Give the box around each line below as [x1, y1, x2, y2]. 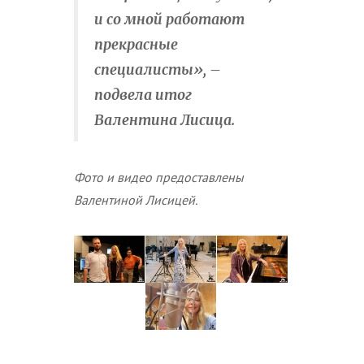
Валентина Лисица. [94, 111, 235, 130]
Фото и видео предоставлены [74, 169, 244, 186]
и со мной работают [94, 11, 245, 29]
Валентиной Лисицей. [74, 192, 197, 209]
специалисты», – [94, 61, 221, 80]
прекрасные [94, 36, 178, 54]
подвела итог [94, 86, 192, 105]
